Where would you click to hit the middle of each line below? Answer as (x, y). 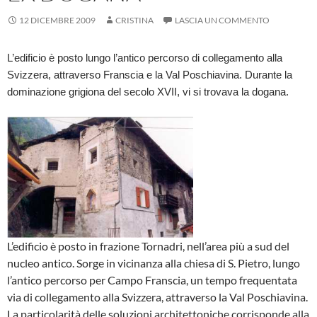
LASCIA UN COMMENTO (222, 21)
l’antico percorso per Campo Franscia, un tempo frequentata (152, 280)
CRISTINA (134, 21)
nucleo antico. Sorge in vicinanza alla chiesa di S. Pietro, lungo (154, 263)
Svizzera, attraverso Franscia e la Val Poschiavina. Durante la (150, 75)
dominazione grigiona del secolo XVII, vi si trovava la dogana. (148, 92)
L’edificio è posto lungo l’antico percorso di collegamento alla (145, 58)
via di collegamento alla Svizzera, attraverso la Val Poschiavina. (158, 297)
